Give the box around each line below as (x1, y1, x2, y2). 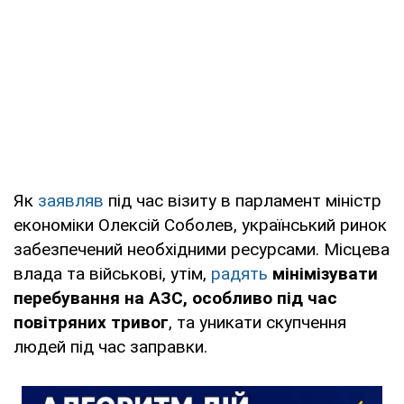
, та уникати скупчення (169, 311, 346, 333)
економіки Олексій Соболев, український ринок (14, 214, 387, 235)
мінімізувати (272, 262, 378, 284)
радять (211, 262, 272, 284)
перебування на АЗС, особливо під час (14, 287, 337, 308)
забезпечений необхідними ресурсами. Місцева (14, 238, 390, 260)
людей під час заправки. (14, 335, 207, 357)
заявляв (38, 189, 104, 211)
